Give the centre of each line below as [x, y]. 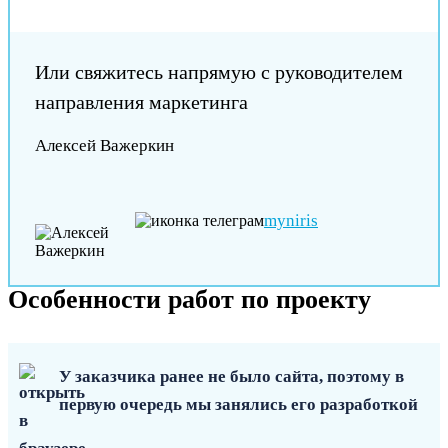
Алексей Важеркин [104, 146]
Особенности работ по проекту [189, 300]
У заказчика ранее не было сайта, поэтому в [231, 377]
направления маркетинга [141, 102]
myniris [291, 221]
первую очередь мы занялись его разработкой [238, 405]
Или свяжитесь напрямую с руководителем [219, 72]
